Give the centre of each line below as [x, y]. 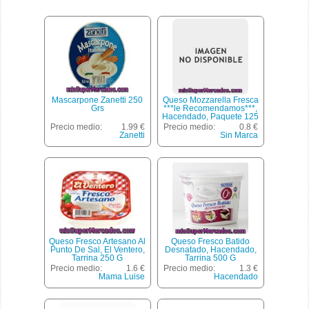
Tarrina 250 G [98, 258]
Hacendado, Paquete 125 [211, 117]
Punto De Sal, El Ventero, [97, 250]
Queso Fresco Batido [211, 241]
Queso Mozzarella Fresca [210, 100]
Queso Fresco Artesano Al [98, 241]
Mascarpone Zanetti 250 [98, 100]
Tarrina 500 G [211, 258]
